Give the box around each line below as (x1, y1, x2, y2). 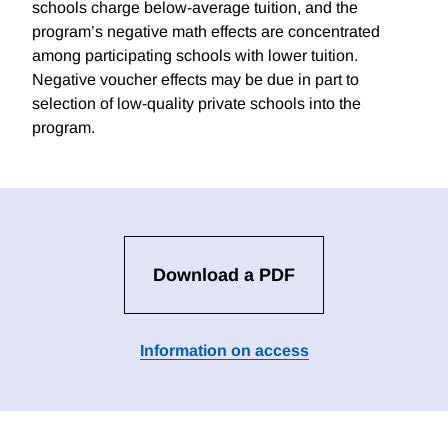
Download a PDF (153, 265, 295, 286)
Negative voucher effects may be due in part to (32, 71, 359, 89)
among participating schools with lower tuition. (32, 47, 358, 65)
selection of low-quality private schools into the (32, 95, 361, 113)
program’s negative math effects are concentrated (32, 23, 380, 41)
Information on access (139, 342, 309, 360)
